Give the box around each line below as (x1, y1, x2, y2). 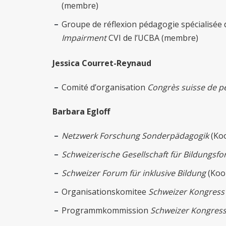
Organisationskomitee (62, 186, 148, 198)
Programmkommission (62, 205, 150, 216)
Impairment (62, 32, 106, 43)
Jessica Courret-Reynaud (52, 58, 153, 69)
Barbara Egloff (52, 106, 112, 118)
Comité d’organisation (62, 82, 147, 93)
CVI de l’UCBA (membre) (106, 32, 198, 43)
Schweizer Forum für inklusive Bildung (62, 167, 206, 179)
